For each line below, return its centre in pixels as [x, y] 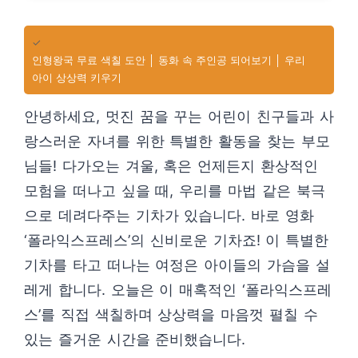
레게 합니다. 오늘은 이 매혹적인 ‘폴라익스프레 [178, 290]
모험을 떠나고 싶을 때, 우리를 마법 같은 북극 [175, 191]
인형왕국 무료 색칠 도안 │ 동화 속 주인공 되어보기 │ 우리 [169, 60]
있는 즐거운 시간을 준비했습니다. [135, 340]
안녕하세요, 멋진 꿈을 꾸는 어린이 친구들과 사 [179, 117]
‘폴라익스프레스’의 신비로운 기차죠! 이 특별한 [177, 241]
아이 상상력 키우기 [77, 78]
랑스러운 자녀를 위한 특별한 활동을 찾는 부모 [177, 141]
